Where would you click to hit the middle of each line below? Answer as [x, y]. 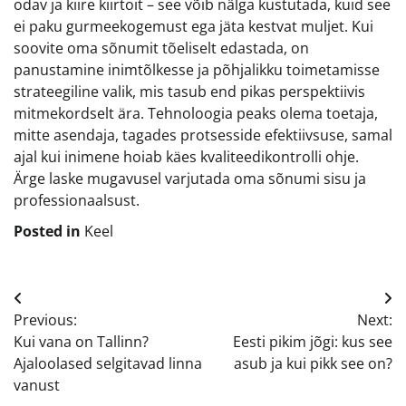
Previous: [45, 320]
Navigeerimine [90, 303]
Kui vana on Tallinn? [81, 342]
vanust [37, 386]
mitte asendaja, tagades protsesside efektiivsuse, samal [203, 135]
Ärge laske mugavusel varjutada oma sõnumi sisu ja [190, 179]
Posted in [49, 232]
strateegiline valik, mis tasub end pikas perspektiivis [189, 92]
